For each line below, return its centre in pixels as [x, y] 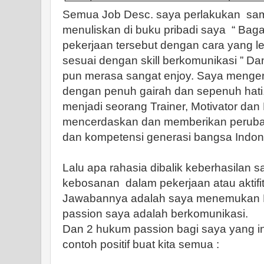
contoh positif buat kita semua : [141, 244]
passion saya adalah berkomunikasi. [155, 214]
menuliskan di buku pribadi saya [144, 30]
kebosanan [91, 183]
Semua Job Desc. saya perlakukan [151, 14]
